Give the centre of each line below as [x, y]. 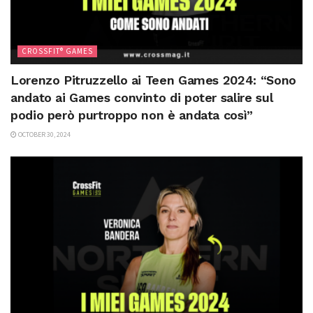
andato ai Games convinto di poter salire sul [142, 98]
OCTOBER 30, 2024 [44, 135]
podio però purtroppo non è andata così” [132, 115]
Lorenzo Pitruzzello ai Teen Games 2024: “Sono [153, 80]
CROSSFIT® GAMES [57, 51]
